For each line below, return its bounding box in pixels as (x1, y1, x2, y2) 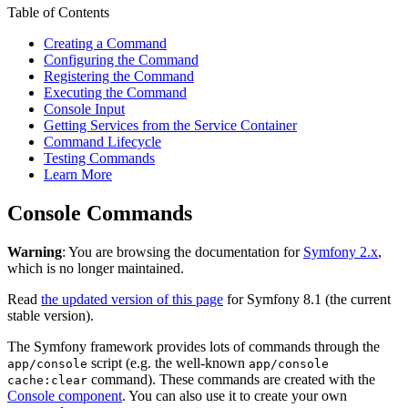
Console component (7, 388, 122, 404)
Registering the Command (44, 68, 194, 85)
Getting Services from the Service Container (44, 117, 297, 134)
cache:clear (7, 373, 87, 388)
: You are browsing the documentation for (62, 244, 303, 260)
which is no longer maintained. (7, 260, 184, 277)
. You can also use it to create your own (122, 388, 347, 404)
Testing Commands (44, 150, 155, 167)
